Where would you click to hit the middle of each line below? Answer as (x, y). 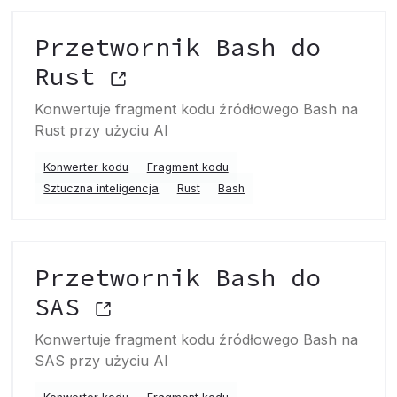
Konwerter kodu (86, 167)
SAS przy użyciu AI (101, 361)
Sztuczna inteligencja (101, 188)
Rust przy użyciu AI (101, 130)
